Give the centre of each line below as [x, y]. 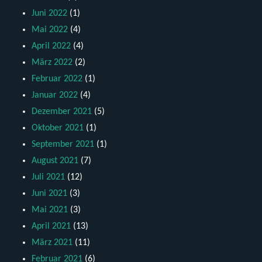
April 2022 [51, 46]
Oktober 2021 [58, 128]
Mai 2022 [50, 30]
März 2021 [52, 243]
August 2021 [55, 161]
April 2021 [51, 227]
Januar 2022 [55, 96]
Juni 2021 [50, 194]
